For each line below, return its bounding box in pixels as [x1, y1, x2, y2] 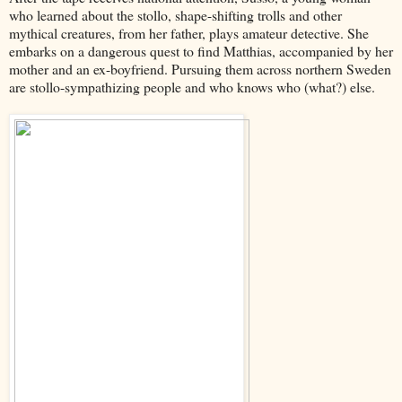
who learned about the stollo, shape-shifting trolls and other [9, 4, 342, 24]
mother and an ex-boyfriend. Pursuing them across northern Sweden [9, 58, 391, 78]
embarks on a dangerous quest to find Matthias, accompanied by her [9, 40, 393, 60]
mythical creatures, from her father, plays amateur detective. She [9, 22, 369, 42]
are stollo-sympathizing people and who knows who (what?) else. [9, 76, 375, 96]
